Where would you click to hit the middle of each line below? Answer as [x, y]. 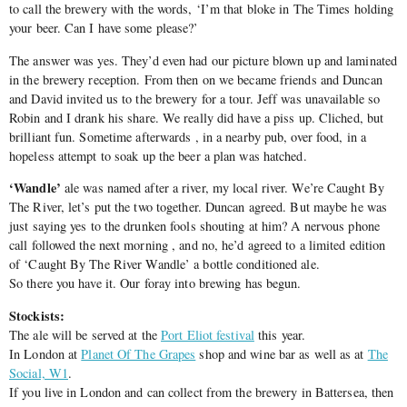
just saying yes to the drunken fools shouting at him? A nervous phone [194, 226]
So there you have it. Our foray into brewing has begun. [155, 283]
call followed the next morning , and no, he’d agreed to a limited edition [198, 245]
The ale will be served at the [85, 334]
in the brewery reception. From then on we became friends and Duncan [196, 79]
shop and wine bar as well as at [282, 353]
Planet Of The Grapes [139, 353]
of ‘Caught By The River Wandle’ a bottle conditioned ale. [164, 264]
